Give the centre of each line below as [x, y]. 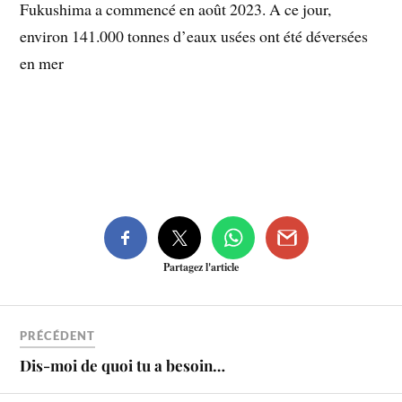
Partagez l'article [201, 267]
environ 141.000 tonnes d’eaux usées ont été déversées [194, 36]
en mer [42, 63]
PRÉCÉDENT [58, 335]
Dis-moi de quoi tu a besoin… [123, 365]
